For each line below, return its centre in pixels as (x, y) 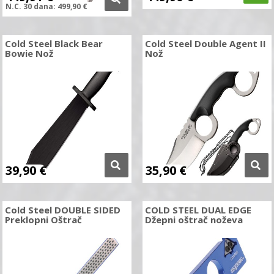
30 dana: (40, 6)
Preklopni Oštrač (44, 220)
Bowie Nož (29, 53)
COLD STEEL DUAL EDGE (198, 210)
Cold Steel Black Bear (54, 43)
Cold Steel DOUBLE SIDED (63, 210)
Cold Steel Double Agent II (205, 43)
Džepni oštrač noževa (194, 220)
